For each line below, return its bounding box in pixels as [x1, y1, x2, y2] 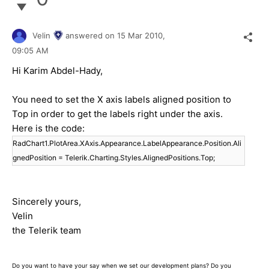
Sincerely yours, [12, 196, 81, 208]
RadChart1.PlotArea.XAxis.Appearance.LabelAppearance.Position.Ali [13, 139, 241, 148]
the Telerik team [12, 225, 81, 237]
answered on [65, 30, 117, 40]
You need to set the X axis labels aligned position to [12, 94, 231, 106]
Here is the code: [12, 122, 85, 134]
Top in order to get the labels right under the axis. [12, 108, 223, 120]
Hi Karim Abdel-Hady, [12, 65, 103, 77]
